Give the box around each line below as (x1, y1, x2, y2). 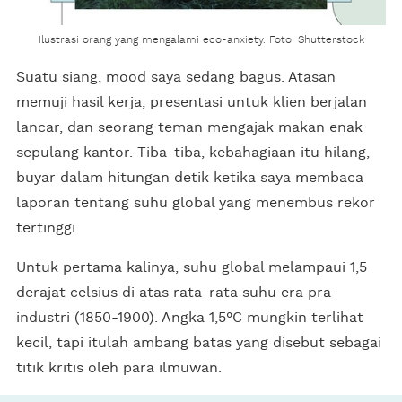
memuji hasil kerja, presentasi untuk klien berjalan (16, 94, 367, 109)
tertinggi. (16, 220, 79, 235)
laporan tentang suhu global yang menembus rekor (16, 195, 375, 210)
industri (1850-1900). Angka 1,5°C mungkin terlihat (16, 310, 363, 325)
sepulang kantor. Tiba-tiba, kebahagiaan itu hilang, (16, 144, 370, 160)
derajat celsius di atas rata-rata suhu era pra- (16, 284, 338, 300)
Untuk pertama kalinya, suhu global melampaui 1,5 (16, 259, 367, 275)
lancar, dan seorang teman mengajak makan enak (16, 119, 363, 135)
